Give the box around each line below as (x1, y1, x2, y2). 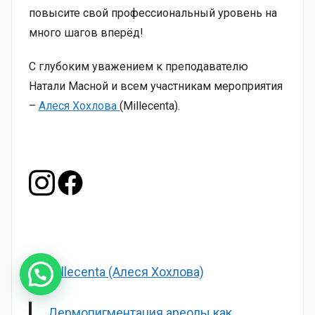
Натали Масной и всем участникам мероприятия (29, 79, 283, 93)
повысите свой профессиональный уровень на (29, 6, 277, 20)
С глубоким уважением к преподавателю (29, 59, 248, 73)
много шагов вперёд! (29, 25, 143, 39)
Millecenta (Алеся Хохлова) (47, 264, 204, 279)
